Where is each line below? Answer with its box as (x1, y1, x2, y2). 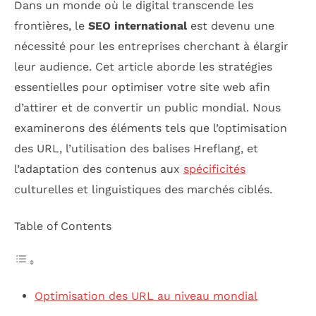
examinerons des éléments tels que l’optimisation (14, 121, 287, 135)
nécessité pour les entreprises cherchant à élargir (14, 39, 288, 54)
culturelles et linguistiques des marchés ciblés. (14, 183, 272, 197)
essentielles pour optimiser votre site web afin (14, 80, 270, 95)
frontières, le (14, 19, 88, 33)
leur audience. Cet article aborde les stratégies (14, 60, 272, 74)
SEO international (88, 19, 187, 33)
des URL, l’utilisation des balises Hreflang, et (14, 142, 258, 156)
